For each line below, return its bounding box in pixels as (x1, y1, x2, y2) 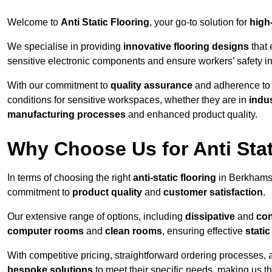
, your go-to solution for (149, 17, 250, 28)
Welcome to (7, 17, 61, 28)
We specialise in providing (7, 41, 123, 52)
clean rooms (105, 226, 162, 237)
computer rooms (7, 226, 84, 237)
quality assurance (110, 80, 192, 91)
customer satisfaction (163, 187, 263, 198)
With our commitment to (7, 80, 110, 91)
